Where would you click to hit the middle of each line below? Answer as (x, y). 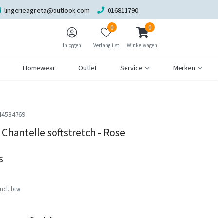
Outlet (88, 67)
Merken (184, 67)
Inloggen (72, 45)
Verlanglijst (106, 45)
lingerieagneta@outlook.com (47, 10)
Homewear (39, 67)
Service (132, 67)
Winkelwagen (142, 45)
